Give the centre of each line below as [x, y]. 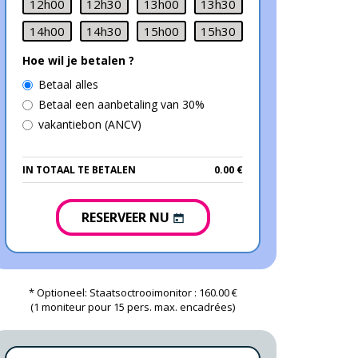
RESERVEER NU [127, 217]
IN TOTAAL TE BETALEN [79, 170]
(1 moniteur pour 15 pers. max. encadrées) [133, 307]
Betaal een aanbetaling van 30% [121, 104]
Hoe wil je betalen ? [78, 60]
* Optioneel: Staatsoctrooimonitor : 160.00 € [133, 292]
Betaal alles [68, 84]
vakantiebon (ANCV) [90, 124]
